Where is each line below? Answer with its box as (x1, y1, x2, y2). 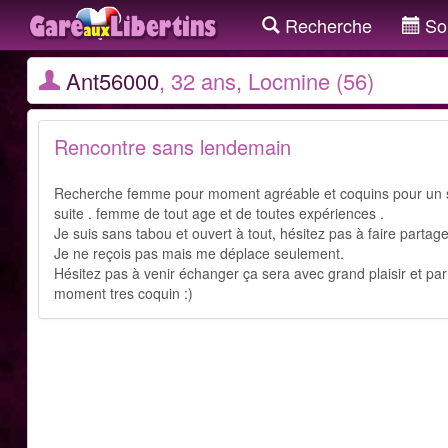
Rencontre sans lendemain (54, 132, 291, 161)
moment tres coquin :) (54, 283, 193, 303)
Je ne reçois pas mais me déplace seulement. (54, 243, 344, 263)
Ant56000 (66, 65, 159, 96)
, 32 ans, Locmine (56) (159, 65, 374, 96)
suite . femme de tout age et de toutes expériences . (54, 203, 384, 223)
